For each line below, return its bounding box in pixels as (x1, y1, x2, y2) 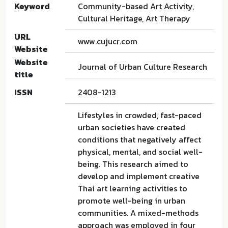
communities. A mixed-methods (78, 207, 198, 219)
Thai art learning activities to (78, 182, 187, 194)
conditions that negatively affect (78, 133, 201, 146)
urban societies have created (78, 121, 185, 133)
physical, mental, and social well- (78, 146, 203, 158)
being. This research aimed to (78, 158, 188, 170)
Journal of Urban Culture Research (78, 61, 207, 73)
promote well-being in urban (78, 194, 185, 207)
